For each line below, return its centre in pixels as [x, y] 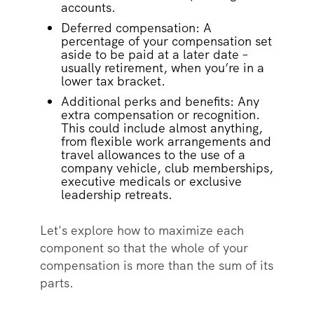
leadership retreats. [120, 195]
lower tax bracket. [115, 81]
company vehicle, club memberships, [167, 168]
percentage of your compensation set [166, 41]
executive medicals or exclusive [151, 182]
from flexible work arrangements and [166, 142]
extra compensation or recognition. [160, 115]
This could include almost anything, [162, 128]
